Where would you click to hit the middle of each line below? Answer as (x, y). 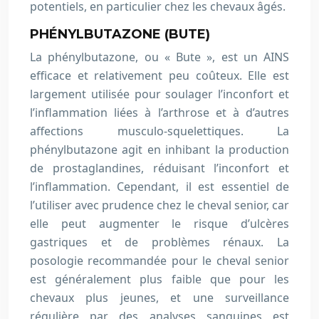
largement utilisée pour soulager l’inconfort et (159, 94)
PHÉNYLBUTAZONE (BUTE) (120, 34)
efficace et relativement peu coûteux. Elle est (159, 75)
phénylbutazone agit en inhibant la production (159, 150)
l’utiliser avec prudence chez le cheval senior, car (159, 205)
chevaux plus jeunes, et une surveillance (159, 298)
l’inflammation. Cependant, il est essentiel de (159, 187)
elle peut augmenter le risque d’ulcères (159, 224)
